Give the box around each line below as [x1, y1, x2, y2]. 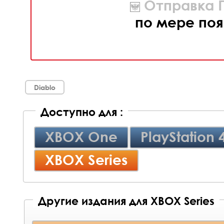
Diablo [34, 83, 55, 91]
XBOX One [45, 128, 117, 145]
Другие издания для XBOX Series [38, 194, 214, 207]
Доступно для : [40, 105, 123, 118]
